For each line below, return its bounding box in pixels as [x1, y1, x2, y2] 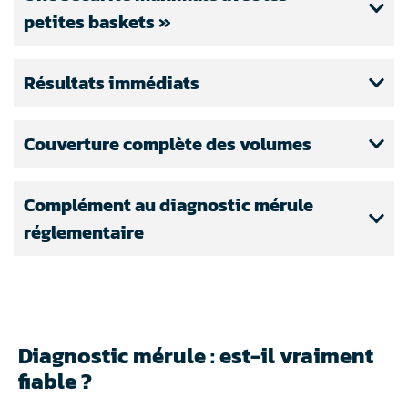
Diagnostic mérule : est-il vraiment [18, 340, 373, 372]
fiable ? [18, 365, 92, 398]
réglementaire [24, 219, 144, 247]
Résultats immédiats [24, 69, 199, 97]
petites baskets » [24, 8, 171, 36]
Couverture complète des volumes [24, 130, 311, 158]
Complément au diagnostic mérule [24, 191, 313, 219]
